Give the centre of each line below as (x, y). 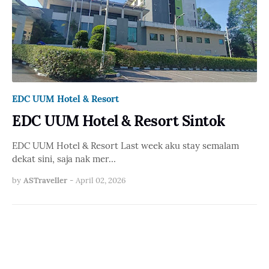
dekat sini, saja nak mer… (64, 159)
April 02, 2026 (101, 181)
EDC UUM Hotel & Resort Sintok (119, 121)
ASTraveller (45, 181)
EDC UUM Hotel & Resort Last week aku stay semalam (125, 146)
